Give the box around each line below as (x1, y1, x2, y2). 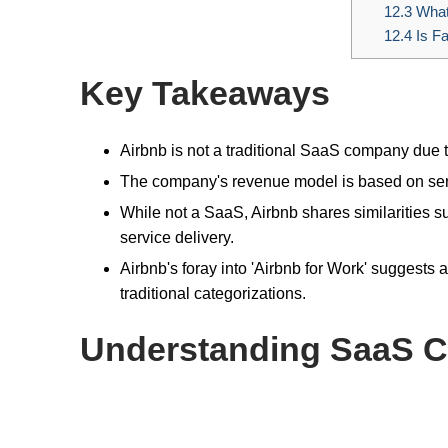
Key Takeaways (80, 75, 330, 113)
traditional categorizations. (120, 285, 306, 303)
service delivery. (120, 229, 234, 247)
